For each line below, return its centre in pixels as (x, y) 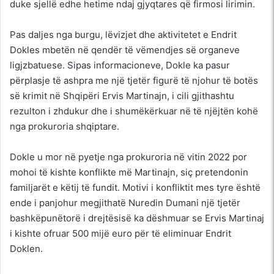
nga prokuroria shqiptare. (65, 126)
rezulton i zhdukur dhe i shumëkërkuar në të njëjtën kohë (134, 111)
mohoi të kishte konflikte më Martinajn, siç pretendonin (129, 172)
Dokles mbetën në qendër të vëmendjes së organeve (125, 50)
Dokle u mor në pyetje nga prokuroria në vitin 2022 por (128, 157)
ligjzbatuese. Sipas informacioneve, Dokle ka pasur (120, 65)
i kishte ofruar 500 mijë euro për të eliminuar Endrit (120, 233)
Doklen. (26, 248)
